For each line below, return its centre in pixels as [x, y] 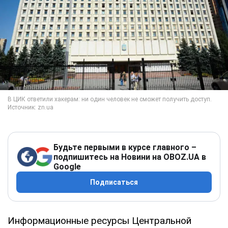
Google [67, 166]
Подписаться [114, 182]
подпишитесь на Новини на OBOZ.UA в [130, 157]
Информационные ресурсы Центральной [99, 220]
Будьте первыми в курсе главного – [125, 147]
